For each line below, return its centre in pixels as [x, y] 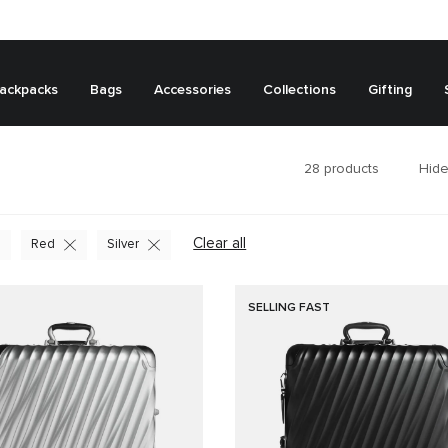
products [349, 168]
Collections [299, 89]
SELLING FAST [289, 308]
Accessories [192, 89]
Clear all [220, 243]
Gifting [390, 89]
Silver [123, 244]
